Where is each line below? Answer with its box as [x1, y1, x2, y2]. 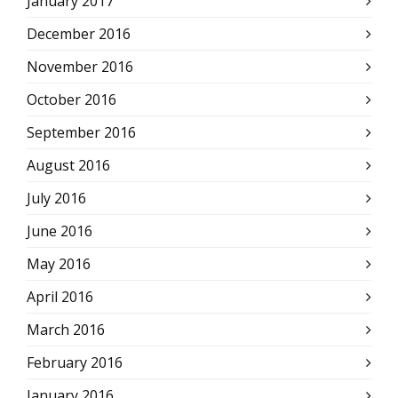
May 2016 [27, 254, 91, 275]
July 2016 [27, 188, 86, 209]
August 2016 [27, 155, 110, 176]
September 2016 [27, 123, 136, 143]
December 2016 [27, 24, 131, 44]
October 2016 [27, 90, 116, 110]
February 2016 [27, 353, 123, 373]
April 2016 [27, 287, 93, 307]
